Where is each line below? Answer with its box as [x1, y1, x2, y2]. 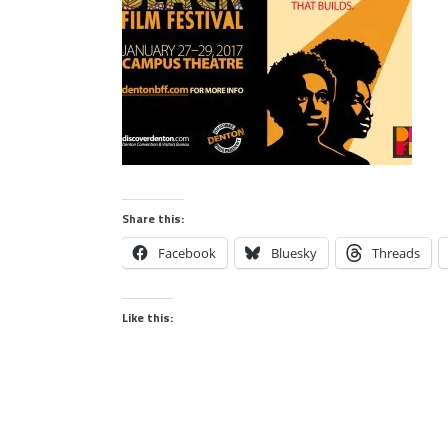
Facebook [158, 244, 216, 263]
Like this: [122, 308, 173, 328]
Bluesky [271, 244, 317, 263]
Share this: [122, 209, 184, 229]
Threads [372, 244, 420, 263]
